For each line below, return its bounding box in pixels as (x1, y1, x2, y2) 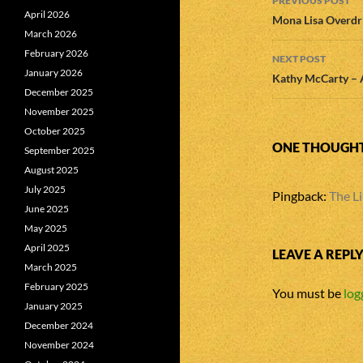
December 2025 (24, 86, 93, 98)
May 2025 (24, 222, 67, 234)
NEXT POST (272, 53, 326, 65)
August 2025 (24, 164, 79, 176)
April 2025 (24, 241, 70, 254)
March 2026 (24, 28, 77, 40)
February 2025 (24, 280, 88, 293)
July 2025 (24, 183, 66, 195)
